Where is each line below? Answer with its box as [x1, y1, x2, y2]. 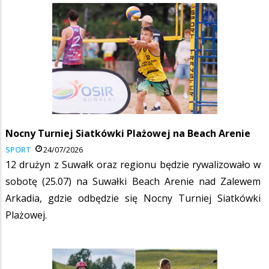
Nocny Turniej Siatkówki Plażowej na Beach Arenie [5, 126, 250, 140]
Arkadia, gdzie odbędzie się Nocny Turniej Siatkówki [5, 191, 261, 205]
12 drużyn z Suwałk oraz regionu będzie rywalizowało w [5, 157, 261, 171]
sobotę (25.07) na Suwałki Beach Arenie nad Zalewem [5, 174, 261, 188]
